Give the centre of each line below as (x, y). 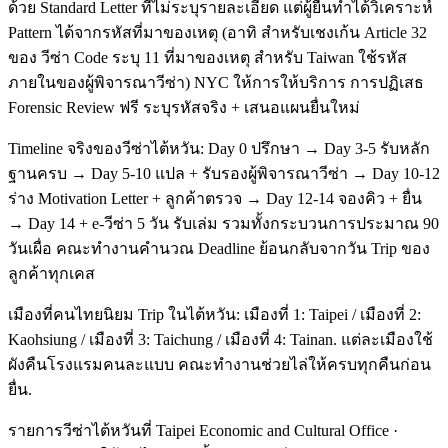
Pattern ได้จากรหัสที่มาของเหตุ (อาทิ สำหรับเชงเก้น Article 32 (217, 32)
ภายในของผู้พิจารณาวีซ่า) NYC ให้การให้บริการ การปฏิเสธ (216, 82)
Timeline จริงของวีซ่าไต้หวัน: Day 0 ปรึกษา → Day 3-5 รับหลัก (219, 148)
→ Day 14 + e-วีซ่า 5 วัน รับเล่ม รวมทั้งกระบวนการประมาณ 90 (223, 223)
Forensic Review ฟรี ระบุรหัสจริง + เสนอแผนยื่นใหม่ (184, 107)
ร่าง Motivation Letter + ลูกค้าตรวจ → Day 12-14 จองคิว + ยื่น (215, 198)
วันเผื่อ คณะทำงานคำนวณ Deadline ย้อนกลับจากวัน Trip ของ (219, 248)
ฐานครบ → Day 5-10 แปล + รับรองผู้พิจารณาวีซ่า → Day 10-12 (224, 173)
